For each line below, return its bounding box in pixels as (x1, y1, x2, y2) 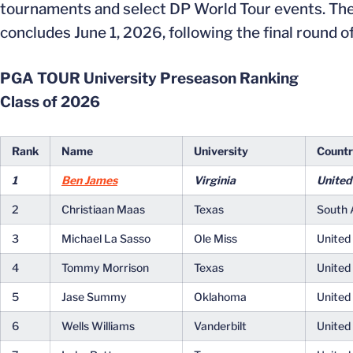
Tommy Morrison (61, 261, 149, 274)
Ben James (61, 173, 117, 187)
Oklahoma (194, 290, 247, 303)
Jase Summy (61, 290, 127, 303)
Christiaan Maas (61, 203, 145, 216)
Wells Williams (61, 319, 135, 333)
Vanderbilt (194, 319, 247, 333)
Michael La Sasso (61, 232, 150, 245)
